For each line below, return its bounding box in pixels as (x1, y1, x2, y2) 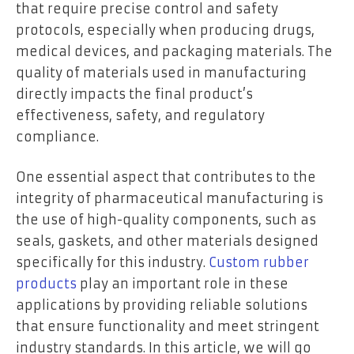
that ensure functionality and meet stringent (16, 318, 319, 335)
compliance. (16, 128, 99, 145)
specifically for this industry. (16, 254, 209, 271)
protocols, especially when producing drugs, (16, 21, 314, 38)
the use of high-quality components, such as (16, 212, 316, 228)
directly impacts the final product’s (16, 85, 253, 102)
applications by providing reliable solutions (16, 297, 307, 314)
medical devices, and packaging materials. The (16, 43, 333, 59)
